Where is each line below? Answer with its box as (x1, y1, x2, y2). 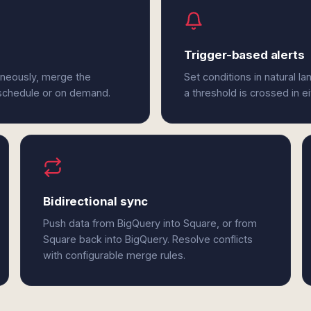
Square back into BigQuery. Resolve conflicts (43, 233, 253, 245)
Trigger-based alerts (183, 48, 305, 62)
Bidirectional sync (43, 194, 149, 208)
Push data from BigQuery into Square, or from (43, 217, 258, 229)
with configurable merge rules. (43, 249, 186, 261)
